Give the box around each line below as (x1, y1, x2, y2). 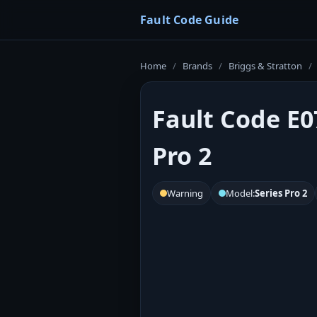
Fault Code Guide (140, 12, 239, 28)
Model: (226, 187, 255, 200)
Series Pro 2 (255, 187, 307, 200)
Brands (183, 59, 212, 72)
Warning (167, 187, 203, 200)
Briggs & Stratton (229, 59, 302, 72)
